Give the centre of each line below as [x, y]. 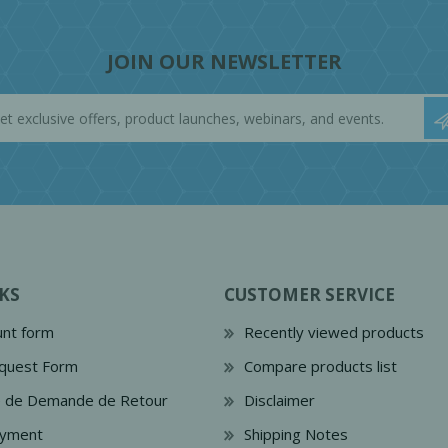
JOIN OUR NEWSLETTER [224, 61]
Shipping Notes [296, 434]
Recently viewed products [334, 332]
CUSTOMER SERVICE [309, 294]
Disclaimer [279, 400]
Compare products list [320, 366]
